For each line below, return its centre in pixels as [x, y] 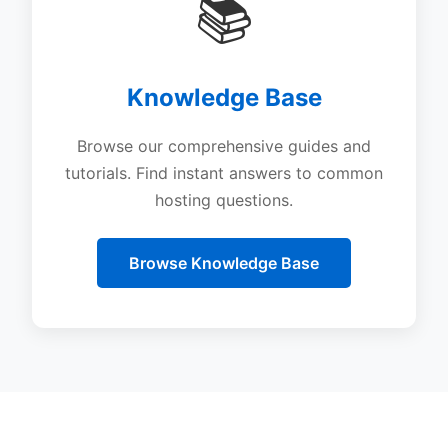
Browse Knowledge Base [224, 262]
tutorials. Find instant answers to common [224, 172]
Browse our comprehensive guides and [224, 145]
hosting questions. [224, 199]
